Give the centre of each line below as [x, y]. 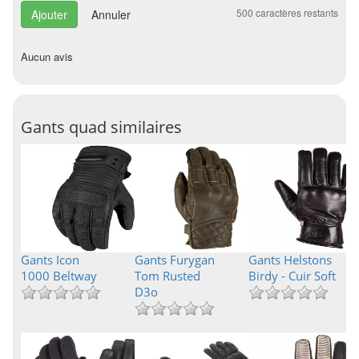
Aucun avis [47, 56]
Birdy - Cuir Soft [292, 276]
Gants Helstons [290, 260]
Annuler [111, 14]
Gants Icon [50, 260]
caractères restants [296, 12]
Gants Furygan [174, 260]
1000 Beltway [59, 276]
